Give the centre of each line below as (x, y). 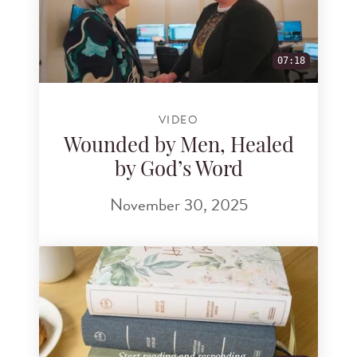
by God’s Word (178, 171)
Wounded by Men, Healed (178, 147)
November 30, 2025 (178, 204)
